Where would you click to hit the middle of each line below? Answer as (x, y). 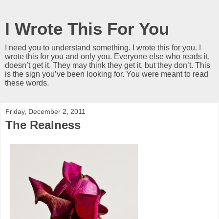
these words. (27, 83)
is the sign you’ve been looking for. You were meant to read (107, 74)
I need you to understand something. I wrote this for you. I (103, 48)
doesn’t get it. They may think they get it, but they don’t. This (108, 65)
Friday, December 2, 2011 (45, 111)
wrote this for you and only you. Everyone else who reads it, (107, 56)
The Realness (43, 125)
